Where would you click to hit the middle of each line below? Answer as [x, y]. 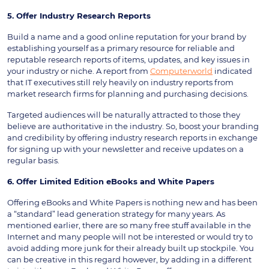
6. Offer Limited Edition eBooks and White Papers [111, 181]
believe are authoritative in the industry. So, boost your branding [133, 126]
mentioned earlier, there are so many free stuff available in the [129, 225]
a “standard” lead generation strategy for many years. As [116, 213]
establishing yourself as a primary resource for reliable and [121, 48]
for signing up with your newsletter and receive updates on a [125, 149]
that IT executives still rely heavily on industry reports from [120, 82]
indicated [232, 71]
